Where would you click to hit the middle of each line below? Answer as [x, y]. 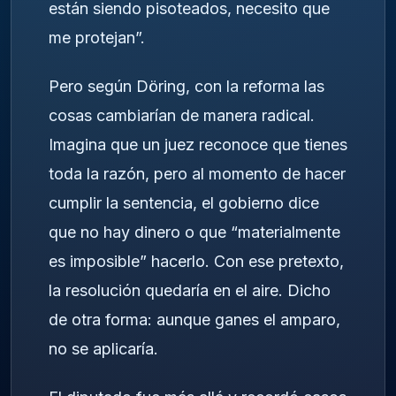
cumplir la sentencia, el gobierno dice [184, 203]
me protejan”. [97, 38]
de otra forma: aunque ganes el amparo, [194, 320]
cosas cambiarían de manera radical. [182, 115]
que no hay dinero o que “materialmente [194, 232]
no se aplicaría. [103, 349]
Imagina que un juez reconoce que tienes [198, 145]
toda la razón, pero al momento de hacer [197, 174]
